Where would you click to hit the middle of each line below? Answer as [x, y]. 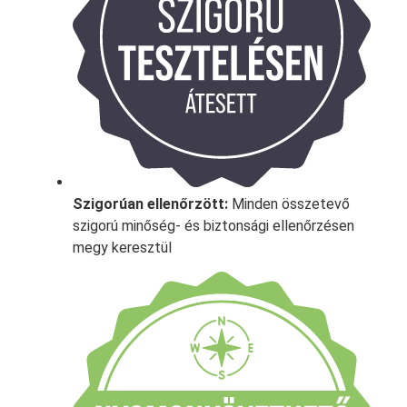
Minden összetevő [289, 203]
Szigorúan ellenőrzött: [150, 203]
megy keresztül [122, 247]
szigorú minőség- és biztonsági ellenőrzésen [213, 225]
